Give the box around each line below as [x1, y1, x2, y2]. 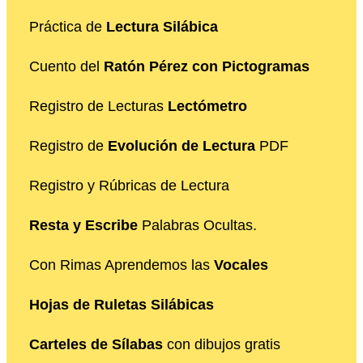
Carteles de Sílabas [29, 335, 163, 352]
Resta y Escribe [29, 216, 138, 233]
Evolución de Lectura [108, 137, 255, 154]
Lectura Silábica [106, 18, 218, 35]
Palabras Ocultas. [138, 216, 257, 233]
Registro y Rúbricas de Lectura [29, 177, 229, 194]
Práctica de [29, 18, 106, 35]
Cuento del [29, 58, 104, 75]
